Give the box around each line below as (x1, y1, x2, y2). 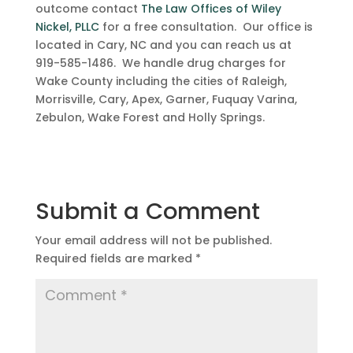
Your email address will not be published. (35, 232, 272, 248)
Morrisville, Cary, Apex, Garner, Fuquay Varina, (35, 91, 297, 107)
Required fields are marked (35, 251, 195, 266)
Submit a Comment (35, 195, 260, 227)
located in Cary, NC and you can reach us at (35, 37, 292, 53)
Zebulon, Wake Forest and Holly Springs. (35, 110, 265, 125)
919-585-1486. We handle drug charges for (35, 55, 286, 71)
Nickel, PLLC (35, 19, 99, 35)
